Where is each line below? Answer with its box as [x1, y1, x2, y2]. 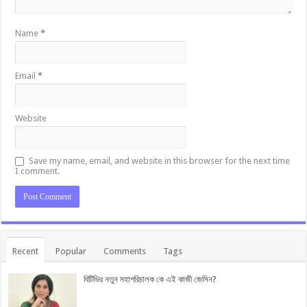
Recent [12, 246, 39, 256]
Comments [103, 246, 147, 256]
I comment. [15, 166, 60, 176]
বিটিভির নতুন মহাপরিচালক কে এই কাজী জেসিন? [84, 274, 217, 284]
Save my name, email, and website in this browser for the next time [29, 156, 291, 166]
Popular [56, 246, 87, 256]
